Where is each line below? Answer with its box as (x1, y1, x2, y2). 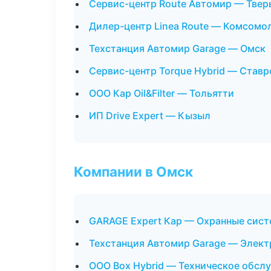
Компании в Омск (74, 163, 193, 180)
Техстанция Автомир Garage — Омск (89, 42, 266, 54)
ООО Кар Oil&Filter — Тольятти (89, 87, 234, 99)
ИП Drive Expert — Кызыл (89, 109, 211, 122)
